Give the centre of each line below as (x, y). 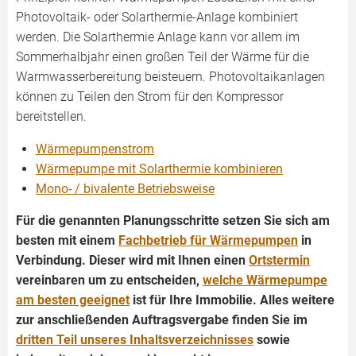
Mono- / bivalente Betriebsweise (125, 189)
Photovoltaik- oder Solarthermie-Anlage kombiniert (157, 17)
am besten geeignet (73, 300)
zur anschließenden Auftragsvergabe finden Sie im (162, 320)
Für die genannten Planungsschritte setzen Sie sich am (173, 221)
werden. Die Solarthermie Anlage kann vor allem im (158, 37)
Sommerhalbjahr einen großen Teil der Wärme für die (163, 57)
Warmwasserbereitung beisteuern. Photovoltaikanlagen (170, 77)
